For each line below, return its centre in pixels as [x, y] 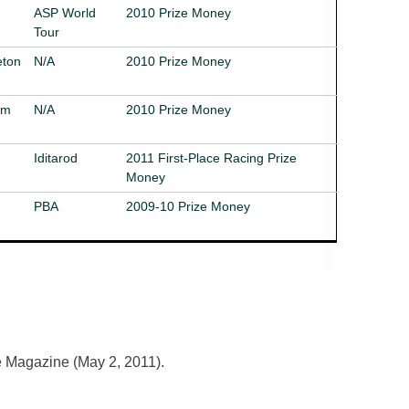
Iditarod [56, 157]
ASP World [65, 12]
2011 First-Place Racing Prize [211, 157]
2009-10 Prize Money [188, 206]
